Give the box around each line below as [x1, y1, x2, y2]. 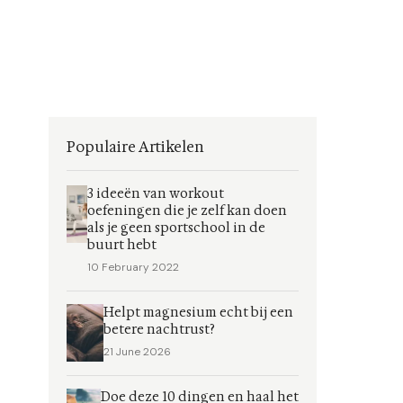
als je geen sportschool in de [86, 219, 265, 237]
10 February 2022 [86, 260, 179, 274]
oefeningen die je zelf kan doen [86, 202, 287, 219]
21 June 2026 [103, 345, 172, 359]
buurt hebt [86, 237, 157, 254]
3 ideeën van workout [86, 185, 224, 202]
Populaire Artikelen [67, 138, 204, 157]
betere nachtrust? [103, 321, 216, 338]
